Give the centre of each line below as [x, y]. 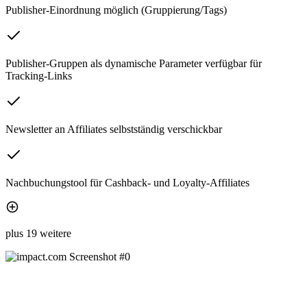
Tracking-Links [39, 75]
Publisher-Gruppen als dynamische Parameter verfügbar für [134, 63]
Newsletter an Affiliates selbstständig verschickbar [114, 129]
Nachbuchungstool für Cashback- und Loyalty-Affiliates [127, 182]
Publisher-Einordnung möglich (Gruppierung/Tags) [116, 10]
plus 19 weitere [38, 233]
